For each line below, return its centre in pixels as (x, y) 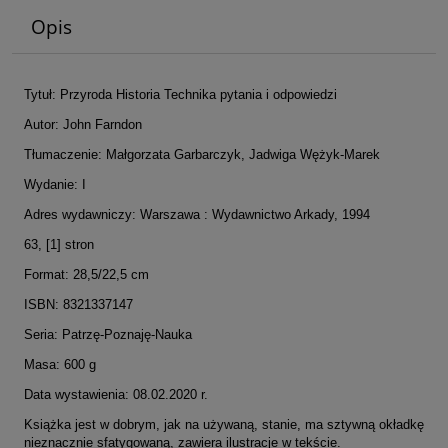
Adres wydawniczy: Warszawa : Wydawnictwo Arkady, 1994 (197, 215)
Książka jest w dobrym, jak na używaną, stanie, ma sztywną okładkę (224, 425)
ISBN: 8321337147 (78, 305)
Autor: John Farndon (83, 125)
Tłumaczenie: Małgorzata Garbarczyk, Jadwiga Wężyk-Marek (202, 155)
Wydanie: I (55, 185)
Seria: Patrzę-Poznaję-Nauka (108, 335)
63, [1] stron (59, 245)
